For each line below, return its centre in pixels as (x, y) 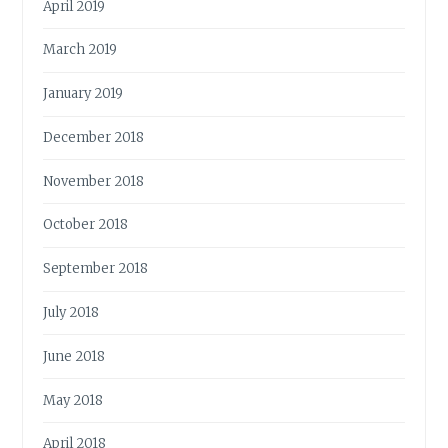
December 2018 (94, 137)
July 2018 (71, 313)
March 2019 (80, 50)
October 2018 (86, 225)
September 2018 (96, 269)
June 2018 (74, 356)
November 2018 (94, 181)
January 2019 (83, 94)
